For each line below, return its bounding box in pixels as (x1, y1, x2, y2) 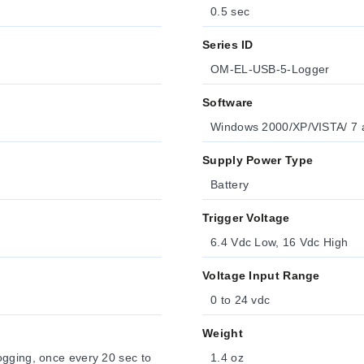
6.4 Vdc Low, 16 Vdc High (210, 236, 349, 249)
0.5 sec (210, 5, 250, 18)
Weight (202, 327, 243, 340)
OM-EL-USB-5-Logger (210, 63, 330, 76)
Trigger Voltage (202, 211, 290, 224)
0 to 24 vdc (210, 293, 271, 306)
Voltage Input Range (202, 269, 320, 282)
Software (202, 96, 253, 109)
